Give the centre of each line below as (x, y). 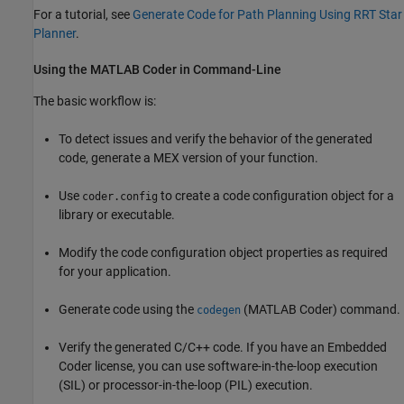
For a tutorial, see (83, 14)
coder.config (120, 196)
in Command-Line (229, 69)
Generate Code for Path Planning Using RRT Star (267, 14)
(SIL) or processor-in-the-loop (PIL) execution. (186, 385)
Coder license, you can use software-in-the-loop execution (218, 366)
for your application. (115, 271)
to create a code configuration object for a (276, 195)
